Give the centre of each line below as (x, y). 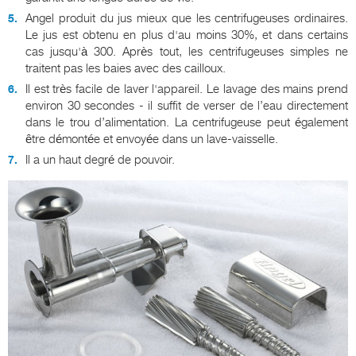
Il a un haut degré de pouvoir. (100, 160)
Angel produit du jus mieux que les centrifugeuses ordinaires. (187, 19)
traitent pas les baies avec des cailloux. (126, 69)
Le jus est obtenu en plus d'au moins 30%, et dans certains (187, 35)
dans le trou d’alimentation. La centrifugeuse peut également (187, 123)
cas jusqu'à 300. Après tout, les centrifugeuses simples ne (187, 52)
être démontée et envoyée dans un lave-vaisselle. (152, 139)
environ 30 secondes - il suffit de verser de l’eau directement (187, 106)
